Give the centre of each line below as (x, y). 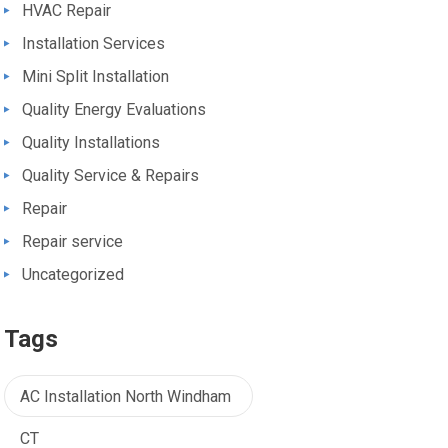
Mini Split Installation (95, 76)
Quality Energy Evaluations (114, 109)
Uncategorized (73, 274)
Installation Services (93, 43)
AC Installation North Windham (125, 396)
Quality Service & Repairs (110, 175)
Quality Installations (91, 142)
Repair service (72, 241)
